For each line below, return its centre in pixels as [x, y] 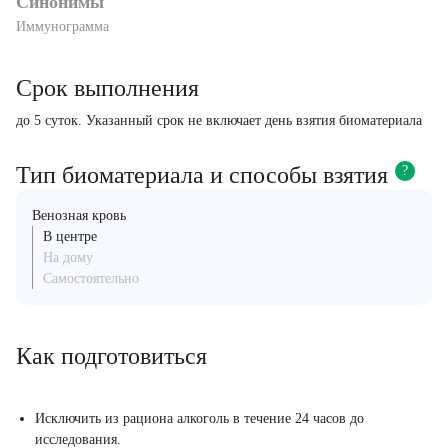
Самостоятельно [91, 278]
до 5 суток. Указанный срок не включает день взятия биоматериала [219, 120]
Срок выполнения [107, 87]
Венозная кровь [79, 215]
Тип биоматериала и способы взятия [202, 174]
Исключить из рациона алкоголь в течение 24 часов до [200, 418]
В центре [70, 236]
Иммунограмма [62, 26]
